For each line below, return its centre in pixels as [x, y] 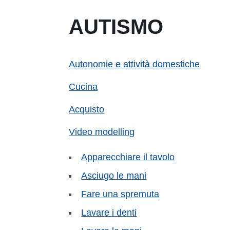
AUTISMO [116, 26]
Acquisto [87, 109]
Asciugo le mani [114, 175]
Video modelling [102, 132]
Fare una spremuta [120, 194]
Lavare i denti [109, 212]
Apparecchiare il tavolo [128, 157]
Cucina [83, 87]
